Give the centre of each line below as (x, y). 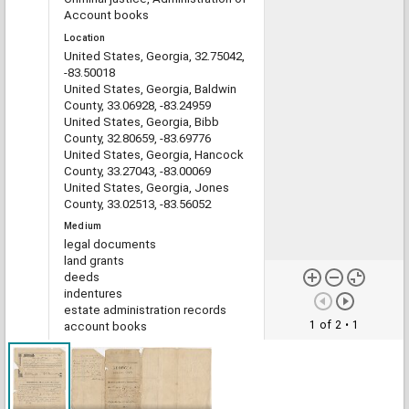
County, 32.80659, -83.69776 (137, 138)
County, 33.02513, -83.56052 (137, 204)
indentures (93, 294)
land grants (94, 261)
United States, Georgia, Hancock (154, 154)
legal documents (110, 245)
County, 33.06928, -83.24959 (137, 105)
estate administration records (145, 310)
